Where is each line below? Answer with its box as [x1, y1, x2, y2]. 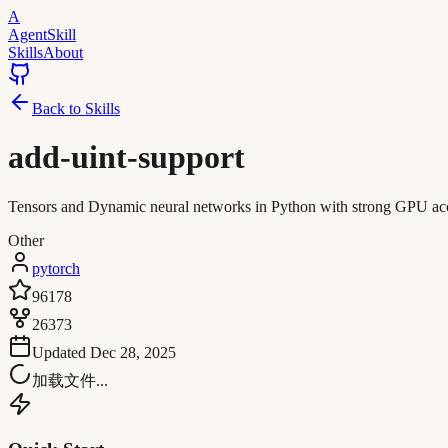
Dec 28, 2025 [90, 343, 176, 361]
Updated [32, 343, 90, 361]
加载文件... [32, 371, 108, 389]
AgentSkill [8, 26, 76, 43]
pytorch [32, 259, 80, 277]
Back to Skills [32, 100, 120, 117]
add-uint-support [8, 139, 245, 176]
